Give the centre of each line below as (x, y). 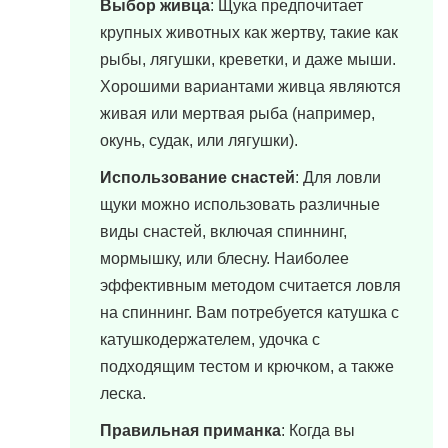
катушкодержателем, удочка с (210, 339)
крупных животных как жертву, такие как (249, 32)
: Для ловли (338, 177)
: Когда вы (318, 430)
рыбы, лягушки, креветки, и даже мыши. (248, 59)
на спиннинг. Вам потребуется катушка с (249, 312)
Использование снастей (197, 177)
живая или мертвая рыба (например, (237, 113)
